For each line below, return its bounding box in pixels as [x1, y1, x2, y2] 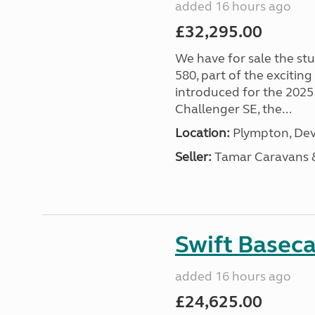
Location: [174, 125, 230, 141]
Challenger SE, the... [174, 101, 292, 117]
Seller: [174, 149, 212, 165]
